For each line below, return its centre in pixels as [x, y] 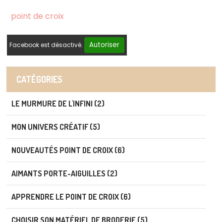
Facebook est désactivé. [47, 45]
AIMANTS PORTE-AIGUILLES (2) [64, 173]
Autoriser [104, 45]
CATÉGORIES [39, 79]
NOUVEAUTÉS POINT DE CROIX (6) [68, 150]
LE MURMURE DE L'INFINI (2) [58, 104]
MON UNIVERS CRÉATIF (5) [56, 127]
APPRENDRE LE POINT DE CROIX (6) [71, 197]
